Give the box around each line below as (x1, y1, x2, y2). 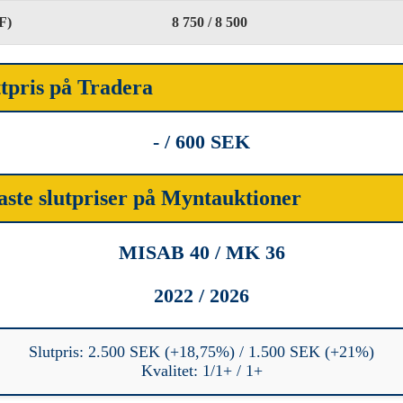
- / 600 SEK (153, 130, 250, 153)
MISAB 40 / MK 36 (118, 240, 285, 264)
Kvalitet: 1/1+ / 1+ (140, 361, 263, 380)
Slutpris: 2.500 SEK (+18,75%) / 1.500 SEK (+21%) (29, 342, 374, 361)
